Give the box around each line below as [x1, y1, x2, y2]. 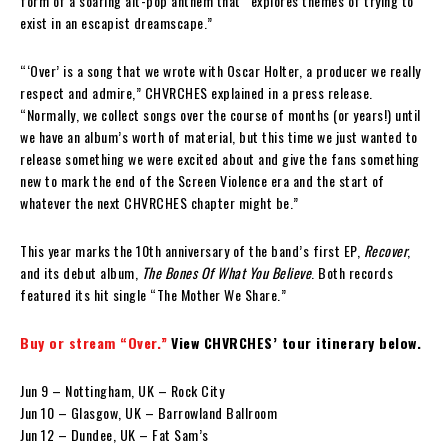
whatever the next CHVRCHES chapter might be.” [20, 191, 299, 213]
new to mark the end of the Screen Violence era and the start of [20, 169, 385, 191]
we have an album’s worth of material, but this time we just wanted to [20, 125, 418, 147]
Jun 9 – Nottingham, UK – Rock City [20, 379, 224, 401]
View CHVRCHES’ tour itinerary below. [171, 331, 421, 353]
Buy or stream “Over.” [20, 331, 168, 353]
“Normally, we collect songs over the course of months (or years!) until [20, 103, 421, 125]
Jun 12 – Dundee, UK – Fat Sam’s [20, 423, 209, 445]
